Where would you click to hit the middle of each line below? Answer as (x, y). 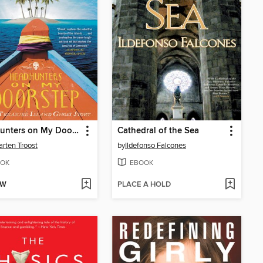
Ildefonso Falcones (156, 146)
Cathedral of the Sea (158, 131)
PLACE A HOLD (144, 185)
